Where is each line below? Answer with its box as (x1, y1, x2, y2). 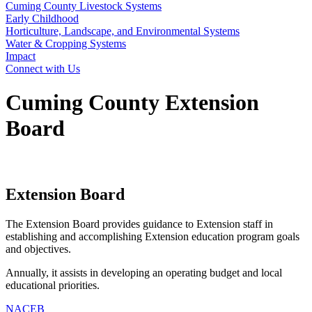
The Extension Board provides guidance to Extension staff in (6, 217, 273, 230)
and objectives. (6, 242, 74, 255)
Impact (6, 50, 36, 62)
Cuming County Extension (6, 90, 259, 116)
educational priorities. (6, 279, 100, 291)
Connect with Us (6, 63, 80, 75)
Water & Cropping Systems (6, 38, 126, 49)
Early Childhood (6, 13, 79, 24)
